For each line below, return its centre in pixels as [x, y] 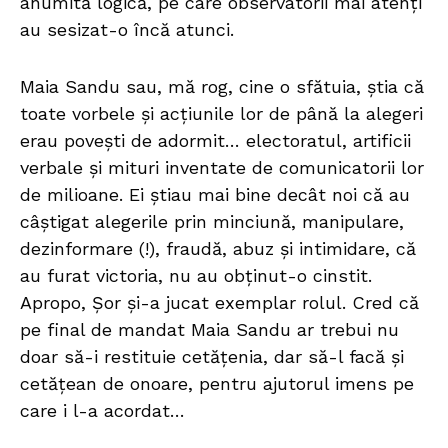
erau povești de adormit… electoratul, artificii [215, 141]
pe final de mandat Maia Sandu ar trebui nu [209, 330]
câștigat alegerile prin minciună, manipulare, [212, 222]
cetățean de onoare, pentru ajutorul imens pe [217, 384]
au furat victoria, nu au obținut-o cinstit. [196, 276]
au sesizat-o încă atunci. [127, 30]
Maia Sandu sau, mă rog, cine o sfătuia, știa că [222, 87]
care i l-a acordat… [102, 411]
